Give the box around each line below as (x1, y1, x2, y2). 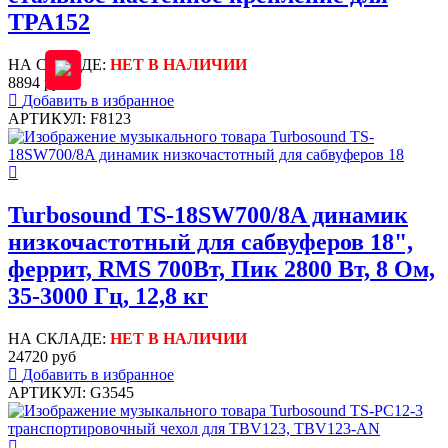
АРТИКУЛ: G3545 (8, 384, 134, 402)
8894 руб (8, 74, 68, 92)
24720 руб (8, 348, 76, 366)
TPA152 (8, 9, 90, 36)
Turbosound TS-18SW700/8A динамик (8, 202, 408, 229)
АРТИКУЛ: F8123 (8, 110, 131, 128)
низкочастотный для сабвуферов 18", (8, 229, 413, 256)
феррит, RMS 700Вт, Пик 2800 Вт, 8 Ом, (8, 256, 435, 283)
